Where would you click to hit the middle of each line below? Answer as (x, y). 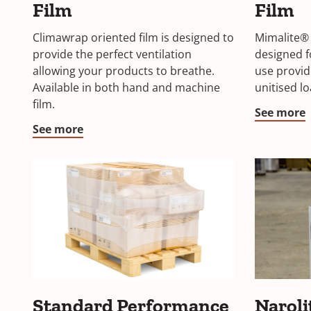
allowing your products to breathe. (124, 71)
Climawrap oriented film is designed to (133, 37)
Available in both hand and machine (126, 87)
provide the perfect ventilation (112, 54)
